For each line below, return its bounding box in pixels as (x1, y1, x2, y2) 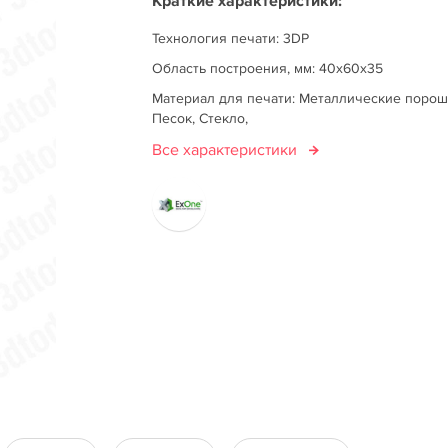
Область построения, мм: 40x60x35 (152, 60, 383, 77)
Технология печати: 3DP (152, 30, 309, 47)
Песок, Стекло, (152, 110, 248, 127)
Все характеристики (152, 140, 297, 160)
